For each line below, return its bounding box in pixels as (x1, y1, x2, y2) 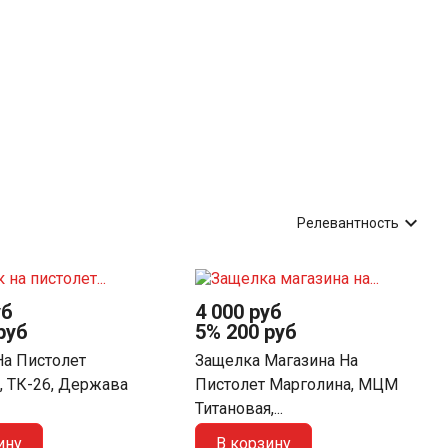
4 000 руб (195, 299, 283, 324)
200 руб (226, 319, 298, 344)
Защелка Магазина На (195, 351, 359, 371)
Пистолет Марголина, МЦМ (195, 375, 399, 395)
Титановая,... (195, 399, 284, 419)
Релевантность (297, 215, 399, 231)
